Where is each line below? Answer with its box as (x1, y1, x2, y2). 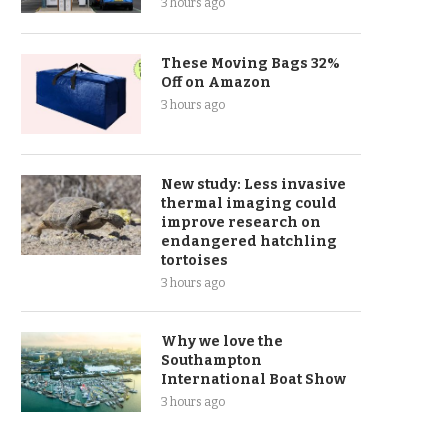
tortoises (161, 252, 228, 269)
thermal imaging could (161, 195, 337, 212)
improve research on (161, 214, 321, 231)
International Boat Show (161, 371, 346, 388)
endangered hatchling (161, 233, 337, 250)
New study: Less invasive (161, 176, 346, 193)
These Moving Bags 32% (161, 55, 340, 72)
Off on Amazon (161, 74, 271, 91)
